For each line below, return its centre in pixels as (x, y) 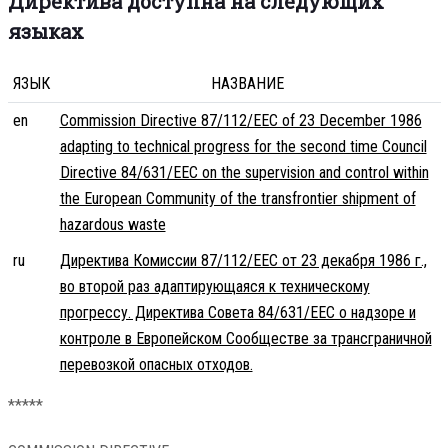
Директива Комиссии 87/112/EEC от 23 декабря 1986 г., (243, 261)
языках (45, 31)
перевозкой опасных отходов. (156, 365)
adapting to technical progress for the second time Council (243, 147)
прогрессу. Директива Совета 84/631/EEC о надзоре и (237, 313)
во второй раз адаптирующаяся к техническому (214, 287)
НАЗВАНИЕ (247, 84)
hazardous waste (112, 225)
